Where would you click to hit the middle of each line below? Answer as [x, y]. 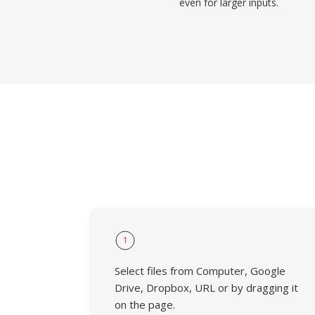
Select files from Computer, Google [200, 271]
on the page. [145, 304]
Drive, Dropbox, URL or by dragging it [206, 288]
